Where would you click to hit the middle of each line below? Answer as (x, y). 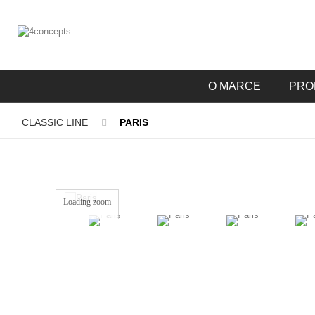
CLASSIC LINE (55, 122)
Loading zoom (87, 201)
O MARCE (234, 86)
